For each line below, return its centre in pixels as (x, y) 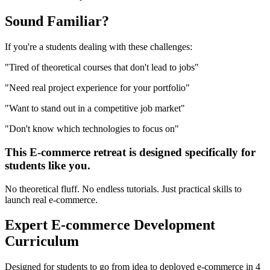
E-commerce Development (133, 225)
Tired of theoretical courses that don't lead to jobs (102, 67)
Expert (26, 225)
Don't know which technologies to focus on (92, 129)
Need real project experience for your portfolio (97, 88)
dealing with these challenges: (134, 47)
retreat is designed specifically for (173, 152)
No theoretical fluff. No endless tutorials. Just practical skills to (123, 189)
